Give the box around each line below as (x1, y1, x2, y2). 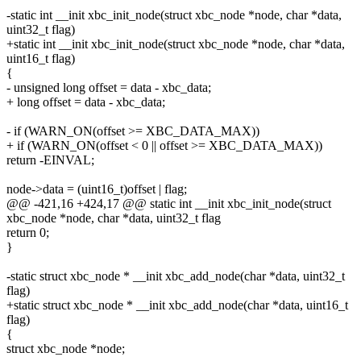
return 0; (6, 225, 49, 239)
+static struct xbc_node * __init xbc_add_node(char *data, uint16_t (6, 297, 348, 312)
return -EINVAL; (6, 152, 94, 167)
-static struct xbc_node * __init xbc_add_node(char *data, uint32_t (6, 268, 345, 283)
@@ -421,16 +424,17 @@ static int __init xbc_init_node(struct (6, 196, 331, 210)
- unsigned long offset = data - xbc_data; (6, 80, 211, 94)
